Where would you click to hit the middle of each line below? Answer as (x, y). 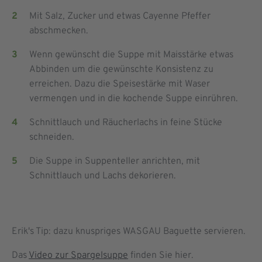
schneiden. (52, 138)
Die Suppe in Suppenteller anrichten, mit (115, 162)
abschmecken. (59, 31)
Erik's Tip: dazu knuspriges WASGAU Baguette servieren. (129, 231)
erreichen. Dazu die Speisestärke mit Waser (120, 85)
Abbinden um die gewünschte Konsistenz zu (121, 70)
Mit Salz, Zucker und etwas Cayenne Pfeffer (120, 17)
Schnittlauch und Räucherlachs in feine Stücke (126, 123)
